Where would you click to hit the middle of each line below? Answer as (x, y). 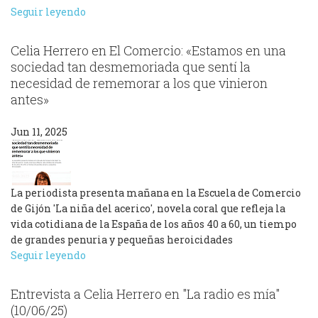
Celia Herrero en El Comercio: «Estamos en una (148, 51)
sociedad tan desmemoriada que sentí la (131, 67)
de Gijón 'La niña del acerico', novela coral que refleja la (148, 208)
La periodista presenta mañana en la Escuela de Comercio (156, 192)
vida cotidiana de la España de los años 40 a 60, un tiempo (154, 224)
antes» (30, 100)
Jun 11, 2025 (39, 131)
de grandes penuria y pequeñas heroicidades (122, 239)
